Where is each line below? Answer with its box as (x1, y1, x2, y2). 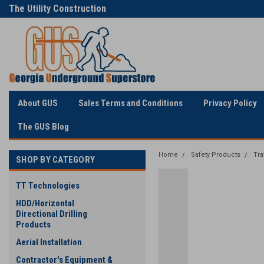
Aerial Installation (16, 237, 82, 247)
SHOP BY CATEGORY (16, 154, 95, 165)
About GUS (18, 97, 58, 108)
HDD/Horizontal (16, 198, 74, 209)
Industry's (9, 21, 48, 32)
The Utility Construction (9, 3, 106, 14)
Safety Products (190, 151, 240, 159)
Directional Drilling (16, 209, 87, 219)
